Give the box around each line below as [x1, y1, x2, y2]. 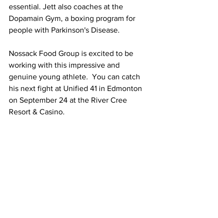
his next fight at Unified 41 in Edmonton [9, 84, 144, 92]
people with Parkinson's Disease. [9, 26, 124, 34]
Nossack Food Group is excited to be [9, 49, 135, 57]
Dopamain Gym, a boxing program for [9, 14, 137, 22]
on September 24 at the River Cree [9, 96, 129, 104]
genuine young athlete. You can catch [9, 73, 142, 81]
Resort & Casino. [9, 108, 65, 116]
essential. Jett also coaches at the [9, 2, 125, 11]
